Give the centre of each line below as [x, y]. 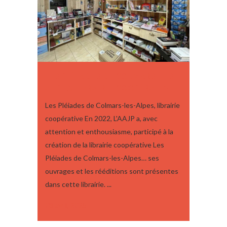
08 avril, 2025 [66, 205]
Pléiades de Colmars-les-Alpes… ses [102, 158]
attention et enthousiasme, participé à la [109, 132]
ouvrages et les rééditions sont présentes [112, 171]
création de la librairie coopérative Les [105, 145]
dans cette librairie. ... [78, 184]
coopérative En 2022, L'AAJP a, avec [101, 119]
